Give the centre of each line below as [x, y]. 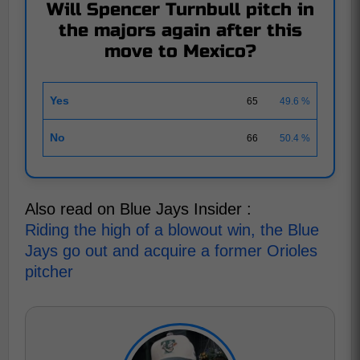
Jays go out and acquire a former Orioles [171, 251]
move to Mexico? [180, 51]
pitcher [49, 272]
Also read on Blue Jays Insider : [138, 209]
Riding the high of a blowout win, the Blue [172, 230]
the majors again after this [180, 31]
